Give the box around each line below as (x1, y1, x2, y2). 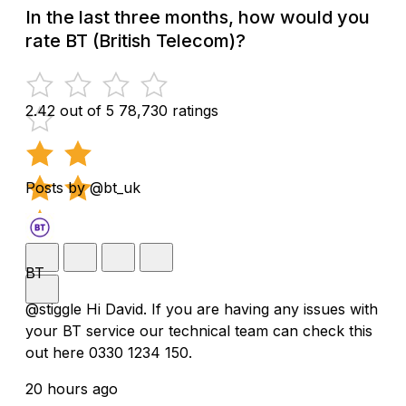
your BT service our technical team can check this (25, 321, 372, 340)
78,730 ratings (119, 101, 218, 120)
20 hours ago (25, 379, 118, 398)
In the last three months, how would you (25, 5, 370, 28)
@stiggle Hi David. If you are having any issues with (25, 299, 378, 318)
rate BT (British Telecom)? (25, 29, 246, 52)
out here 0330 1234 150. (25, 343, 192, 362)
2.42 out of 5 (25, 101, 114, 120)
